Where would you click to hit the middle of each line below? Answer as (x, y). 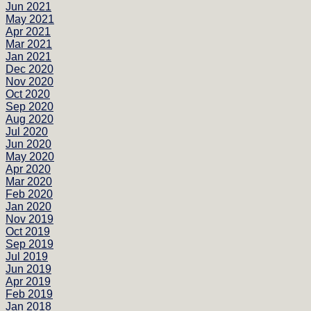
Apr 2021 (28, 31)
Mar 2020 (29, 181)
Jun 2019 (28, 269)
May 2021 (30, 19)
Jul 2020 (27, 131)
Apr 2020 (28, 169)
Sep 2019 (30, 244)
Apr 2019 (28, 281)
